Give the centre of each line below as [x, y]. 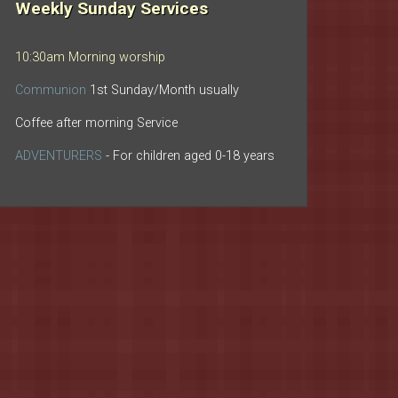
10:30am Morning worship [90, 57]
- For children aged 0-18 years [190, 155]
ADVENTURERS [60, 155]
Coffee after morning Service [96, 123]
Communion [51, 90]
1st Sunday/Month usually [163, 90]
